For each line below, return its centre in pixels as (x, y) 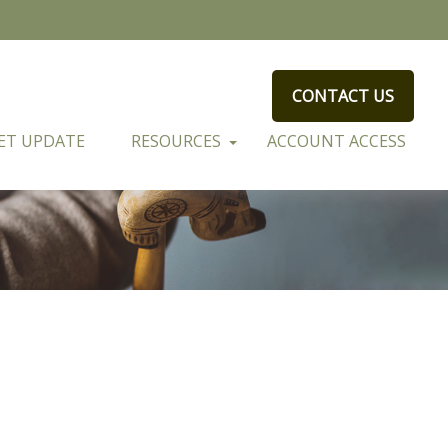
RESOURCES (176, 141)
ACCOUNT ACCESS (337, 141)
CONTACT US (343, 96)
